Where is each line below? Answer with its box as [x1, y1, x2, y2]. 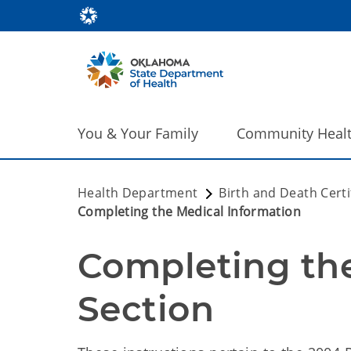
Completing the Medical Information [78, 203, 301, 220]
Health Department [78, 184, 198, 201]
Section [78, 288, 215, 330]
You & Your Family [78, 124, 198, 143]
